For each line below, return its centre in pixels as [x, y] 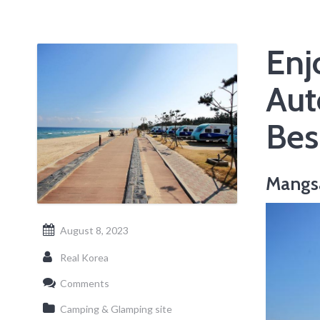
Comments [85, 283]
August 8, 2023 [94, 230]
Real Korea [84, 257]
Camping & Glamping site [116, 309]
